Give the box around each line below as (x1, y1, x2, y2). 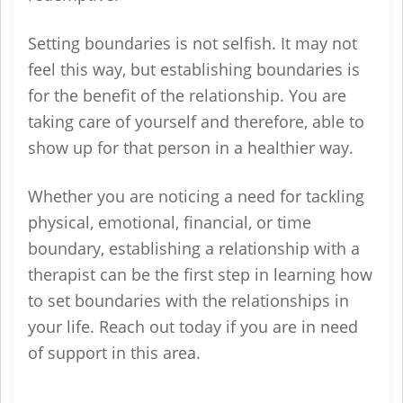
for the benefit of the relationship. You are (28, 85, 346, 106)
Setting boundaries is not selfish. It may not (28, 32, 357, 54)
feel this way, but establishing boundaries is (28, 58, 360, 80)
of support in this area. (28, 342, 205, 363)
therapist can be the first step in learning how (28, 264, 372, 285)
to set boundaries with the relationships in (28, 290, 349, 311)
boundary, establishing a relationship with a (28, 237, 360, 259)
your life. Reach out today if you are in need (28, 316, 358, 337)
